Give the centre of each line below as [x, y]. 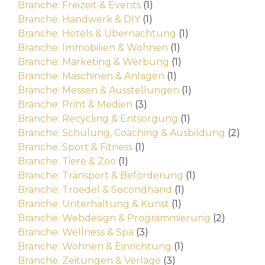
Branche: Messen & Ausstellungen [98, 91]
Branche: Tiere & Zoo [67, 161]
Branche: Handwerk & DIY [79, 20]
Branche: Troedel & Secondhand [95, 190]
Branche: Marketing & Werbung [93, 62]
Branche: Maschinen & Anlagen [91, 76]
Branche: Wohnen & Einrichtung [95, 247]
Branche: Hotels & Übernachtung [97, 34]
